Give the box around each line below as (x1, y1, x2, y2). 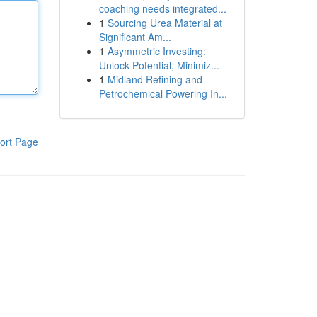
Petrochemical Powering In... (98, 86, 227, 100)
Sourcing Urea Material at (107, 16, 222, 30)
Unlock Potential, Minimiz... (98, 58, 219, 72)
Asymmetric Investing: (107, 44, 206, 58)
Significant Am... (98, 30, 171, 44)
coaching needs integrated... (98, 1, 226, 16)
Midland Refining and (107, 72, 202, 86)
